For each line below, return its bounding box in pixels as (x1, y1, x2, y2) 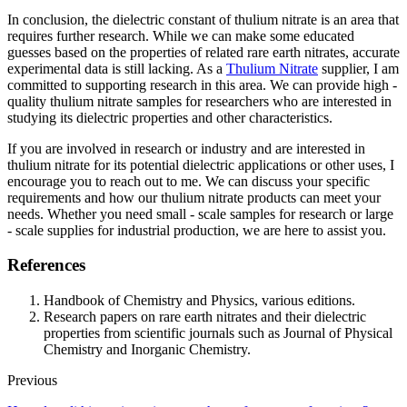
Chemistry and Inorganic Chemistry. (44, 341, 251, 357)
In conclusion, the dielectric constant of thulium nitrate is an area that (7, 11, 399, 27)
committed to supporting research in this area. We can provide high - (7, 76, 397, 93)
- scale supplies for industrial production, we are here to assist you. (7, 222, 386, 238)
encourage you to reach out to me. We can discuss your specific (7, 173, 370, 189)
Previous (7, 372, 57, 388)
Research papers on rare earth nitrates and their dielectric (44, 308, 366, 324)
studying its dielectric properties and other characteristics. (7, 109, 333, 125)
